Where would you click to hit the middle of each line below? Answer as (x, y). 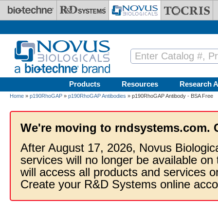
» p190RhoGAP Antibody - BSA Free (170, 96)
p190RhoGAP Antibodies (97, 96)
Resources (140, 84)
